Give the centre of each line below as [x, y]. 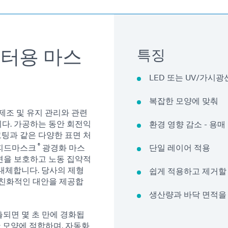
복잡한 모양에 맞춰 [184, 101]
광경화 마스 [63, 147]
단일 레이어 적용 [180, 147]
